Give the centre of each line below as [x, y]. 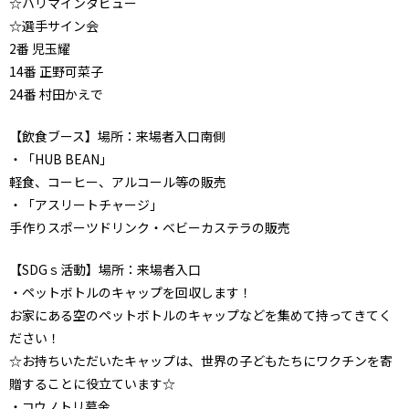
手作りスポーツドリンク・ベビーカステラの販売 [150, 228]
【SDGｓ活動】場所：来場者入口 [105, 270]
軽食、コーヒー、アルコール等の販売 [118, 182]
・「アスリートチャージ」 [86, 205]
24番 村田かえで [56, 94]
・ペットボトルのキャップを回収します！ [131, 293]
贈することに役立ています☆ [92, 384]
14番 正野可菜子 [56, 72]
